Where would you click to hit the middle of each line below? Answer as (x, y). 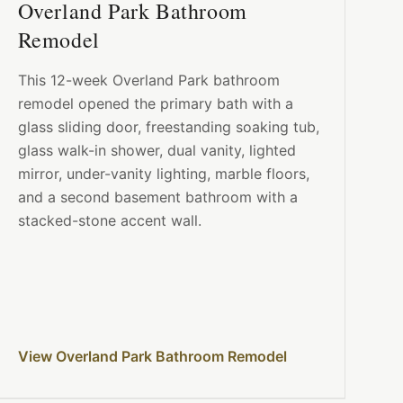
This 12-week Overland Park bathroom (148, 81)
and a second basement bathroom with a (157, 197)
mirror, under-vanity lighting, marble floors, (163, 174)
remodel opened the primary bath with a (155, 104)
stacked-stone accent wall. (109, 221)
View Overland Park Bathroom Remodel (152, 357)
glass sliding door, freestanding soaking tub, (168, 127)
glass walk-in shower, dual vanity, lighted (157, 151)
